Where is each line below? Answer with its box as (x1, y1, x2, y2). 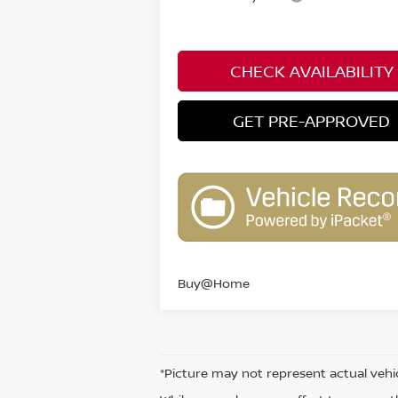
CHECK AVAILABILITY (229, 60, 394, 83)
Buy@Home (178, 275, 251, 292)
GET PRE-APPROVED (233, 110, 391, 132)
